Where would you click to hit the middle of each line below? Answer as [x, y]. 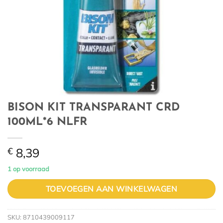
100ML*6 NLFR [47, 122]
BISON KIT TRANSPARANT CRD [94, 108]
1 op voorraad [28, 169]
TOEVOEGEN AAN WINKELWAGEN [111, 188]
